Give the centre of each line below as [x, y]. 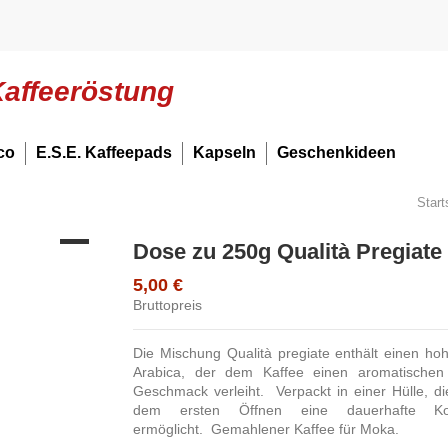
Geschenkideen [336, 152]
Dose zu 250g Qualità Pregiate [288, 251]
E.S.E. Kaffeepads [104, 152]
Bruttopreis [168, 305]
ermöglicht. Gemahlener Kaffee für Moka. [266, 429]
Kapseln [224, 152]
